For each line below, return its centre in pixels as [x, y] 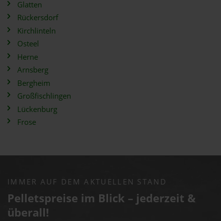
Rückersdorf [38, 18]
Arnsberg [33, 70]
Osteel [28, 44]
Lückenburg [37, 109]
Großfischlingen [44, 96]
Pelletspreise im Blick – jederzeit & [102, 198]
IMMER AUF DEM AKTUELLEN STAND [87, 182]
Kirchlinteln [37, 31]
